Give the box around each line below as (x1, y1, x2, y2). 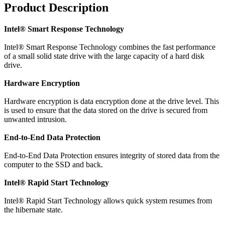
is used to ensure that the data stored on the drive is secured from (4, 105, 207, 115)
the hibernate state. (4, 205, 63, 214)
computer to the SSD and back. (4, 160, 103, 169)
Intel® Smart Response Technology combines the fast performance (4, 42, 215, 51)
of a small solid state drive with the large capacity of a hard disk (4, 51, 204, 60)
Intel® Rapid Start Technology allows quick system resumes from (4, 196, 212, 205)
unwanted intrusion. (4, 115, 67, 124)
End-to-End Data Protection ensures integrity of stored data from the (4, 151, 219, 160)
